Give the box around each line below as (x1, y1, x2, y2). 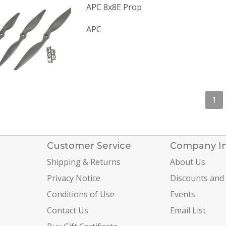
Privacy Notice (46, 172, 100, 184)
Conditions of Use (46, 188, 115, 200)
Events (169, 188, 195, 200)
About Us (169, 156, 205, 167)
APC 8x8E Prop (86, 2, 142, 13)
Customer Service (46, 140, 131, 151)
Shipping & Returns (46, 156, 121, 167)
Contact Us (46, 204, 88, 216)
